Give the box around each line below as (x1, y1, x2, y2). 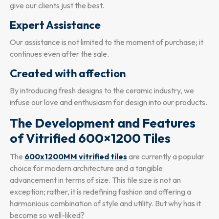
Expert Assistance (10, 18, 101, 32)
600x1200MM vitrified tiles (24, 152, 127, 162)
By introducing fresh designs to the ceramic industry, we (10, 86, 194, 96)
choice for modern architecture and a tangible (10, 163, 163, 174)
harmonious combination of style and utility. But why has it (10, 198, 201, 209)
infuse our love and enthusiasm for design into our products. (10, 97, 207, 108)
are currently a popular (127, 152, 204, 162)
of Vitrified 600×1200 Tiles (10, 130, 171, 147)
